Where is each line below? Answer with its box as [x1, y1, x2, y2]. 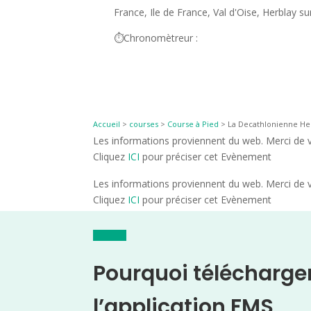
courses [129, 119, 159, 130]
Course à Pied [167, 119, 219, 130]
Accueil [93, 119, 121, 130]
